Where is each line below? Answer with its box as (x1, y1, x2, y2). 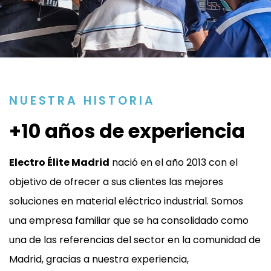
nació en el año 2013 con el (109, 155, 238, 170)
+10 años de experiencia (9, 117, 245, 145)
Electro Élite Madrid (9, 155, 109, 170)
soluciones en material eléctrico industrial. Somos (9, 194, 243, 209)
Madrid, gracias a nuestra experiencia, (9, 252, 189, 267)
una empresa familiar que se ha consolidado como (9, 214, 249, 228)
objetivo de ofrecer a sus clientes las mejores (9, 175, 223, 189)
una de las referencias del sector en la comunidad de (9, 233, 261, 247)
